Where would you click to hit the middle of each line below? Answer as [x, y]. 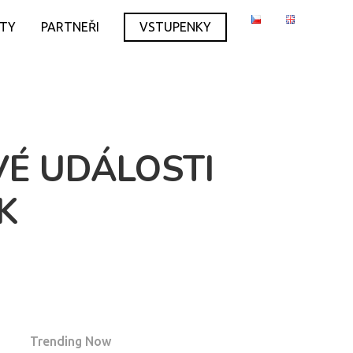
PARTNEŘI [71, 27]
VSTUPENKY [176, 27]
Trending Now [70, 341]
